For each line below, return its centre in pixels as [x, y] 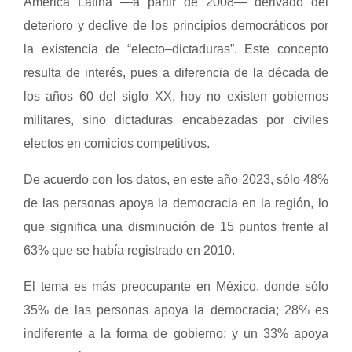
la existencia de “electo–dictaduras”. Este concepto [176, 49]
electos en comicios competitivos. [117, 143]
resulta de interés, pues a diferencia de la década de [176, 73]
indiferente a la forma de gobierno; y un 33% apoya [176, 334]
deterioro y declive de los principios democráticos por [176, 26]
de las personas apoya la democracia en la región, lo [176, 203]
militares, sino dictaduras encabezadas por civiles [176, 120]
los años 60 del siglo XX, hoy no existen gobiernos [176, 96]
